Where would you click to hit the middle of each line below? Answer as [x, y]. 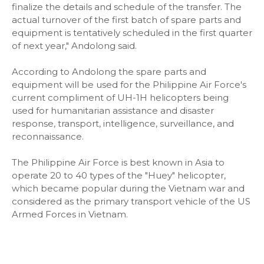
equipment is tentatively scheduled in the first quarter [132, 33]
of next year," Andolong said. [74, 46]
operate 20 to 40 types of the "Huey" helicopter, [119, 175]
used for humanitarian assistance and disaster [113, 110]
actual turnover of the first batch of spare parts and [126, 20]
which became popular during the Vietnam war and [128, 188]
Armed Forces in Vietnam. [70, 214]
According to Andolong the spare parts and [109, 72]
